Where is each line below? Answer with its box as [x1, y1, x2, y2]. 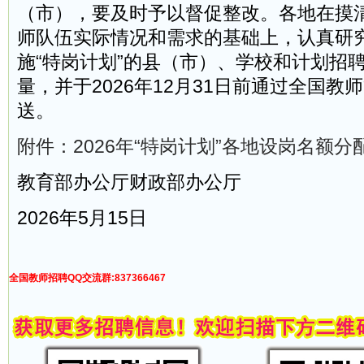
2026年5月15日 [17, 208, 147, 228]
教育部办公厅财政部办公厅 [17, 172, 241, 193]
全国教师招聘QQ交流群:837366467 [9, 272, 166, 284]
